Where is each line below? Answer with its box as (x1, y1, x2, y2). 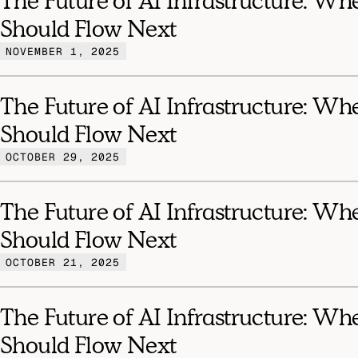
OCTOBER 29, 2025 (6, 149, 121, 164)
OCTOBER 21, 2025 (6, 255, 121, 269)
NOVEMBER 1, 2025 (6, 44, 121, 58)
